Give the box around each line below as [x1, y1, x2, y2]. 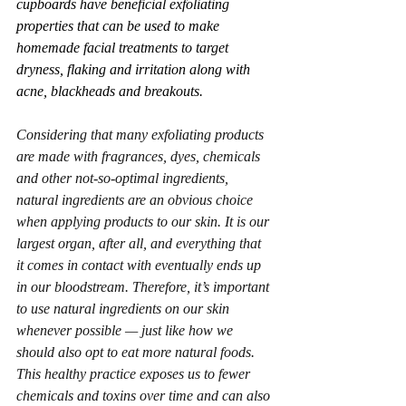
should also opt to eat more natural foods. [16, 344, 258, 360]
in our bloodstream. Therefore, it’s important [16, 279, 273, 295]
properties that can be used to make [16, 18, 223, 34]
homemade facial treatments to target [16, 40, 232, 55]
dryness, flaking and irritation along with [16, 62, 254, 77]
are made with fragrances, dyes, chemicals [16, 149, 264, 164]
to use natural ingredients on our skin [16, 301, 233, 316]
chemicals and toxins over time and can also [16, 388, 274, 403]
